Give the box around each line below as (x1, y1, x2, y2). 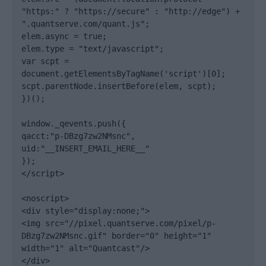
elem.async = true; (21, 31, 107, 41)
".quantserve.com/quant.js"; (21, 19, 150, 28)
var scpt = (21, 56, 69, 66)
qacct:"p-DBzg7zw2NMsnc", (21, 131, 135, 141)
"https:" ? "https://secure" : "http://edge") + (21, 7, 240, 16)
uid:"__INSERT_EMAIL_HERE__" (21, 144, 150, 153)
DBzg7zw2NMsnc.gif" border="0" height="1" (21, 231, 211, 240)
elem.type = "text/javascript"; (21, 44, 164, 53)
